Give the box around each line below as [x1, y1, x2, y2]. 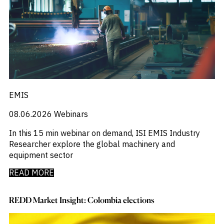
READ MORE [8, 167, 54, 177]
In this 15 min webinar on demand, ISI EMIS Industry [8, 127, 200, 138]
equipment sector [8, 149, 73, 160]
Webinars [53, 108, 88, 119]
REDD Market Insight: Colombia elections [8, 194, 154, 205]
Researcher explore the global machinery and [8, 138, 175, 149]
